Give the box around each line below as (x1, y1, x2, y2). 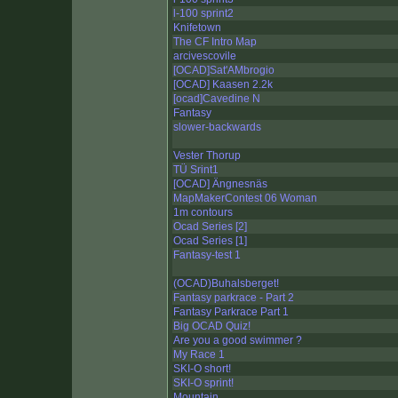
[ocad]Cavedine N (173, 92, 260, 106)
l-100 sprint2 (173, 7, 234, 20)
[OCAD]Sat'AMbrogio (173, 64, 275, 77)
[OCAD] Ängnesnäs (173, 178, 267, 191)
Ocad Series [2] (173, 220, 247, 234)
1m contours (173, 206, 233, 219)
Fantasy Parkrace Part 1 (173, 306, 289, 319)
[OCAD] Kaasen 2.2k (173, 78, 273, 92)
